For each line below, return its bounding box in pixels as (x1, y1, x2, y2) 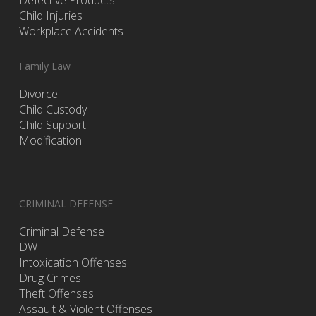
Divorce (18, 86, 58, 102)
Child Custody (18, 102, 87, 118)
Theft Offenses (18, 286, 94, 302)
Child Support (18, 117, 86, 133)
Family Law (18, 59, 71, 73)
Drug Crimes (18, 270, 81, 286)
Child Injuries (18, 8, 83, 24)
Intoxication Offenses (18, 255, 127, 271)
